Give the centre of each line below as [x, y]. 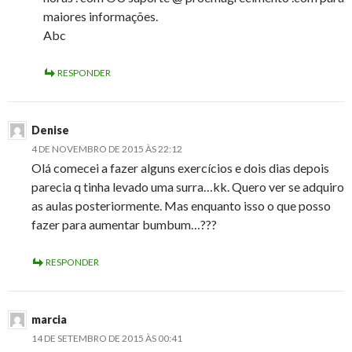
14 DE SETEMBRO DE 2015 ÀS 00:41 [107, 339]
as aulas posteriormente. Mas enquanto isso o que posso [181, 206]
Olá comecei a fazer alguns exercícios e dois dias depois [180, 168]
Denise [50, 130]
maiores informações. [101, 16]
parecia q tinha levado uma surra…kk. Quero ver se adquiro [188, 187]
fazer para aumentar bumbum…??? [124, 225]
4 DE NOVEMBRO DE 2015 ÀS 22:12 [107, 149]
